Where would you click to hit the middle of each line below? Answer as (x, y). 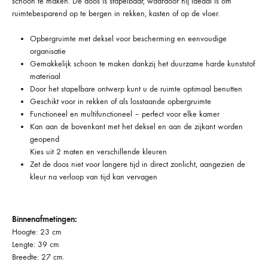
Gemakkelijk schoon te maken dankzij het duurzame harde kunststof (142, 63)
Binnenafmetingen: (45, 219)
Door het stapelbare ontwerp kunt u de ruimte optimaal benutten (136, 89)
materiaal (45, 76)
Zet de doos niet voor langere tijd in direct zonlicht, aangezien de (138, 164)
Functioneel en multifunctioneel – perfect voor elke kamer (125, 114)
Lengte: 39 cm (36, 244)
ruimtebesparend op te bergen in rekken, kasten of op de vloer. (116, 13)
